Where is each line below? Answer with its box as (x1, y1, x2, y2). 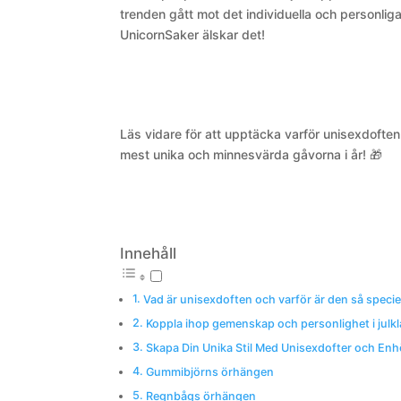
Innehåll (120, 243, 177, 262)
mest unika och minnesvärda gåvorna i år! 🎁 (120, 146, 383, 162)
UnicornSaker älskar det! (120, 26, 266, 42)
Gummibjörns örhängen (145, 364, 274, 379)
